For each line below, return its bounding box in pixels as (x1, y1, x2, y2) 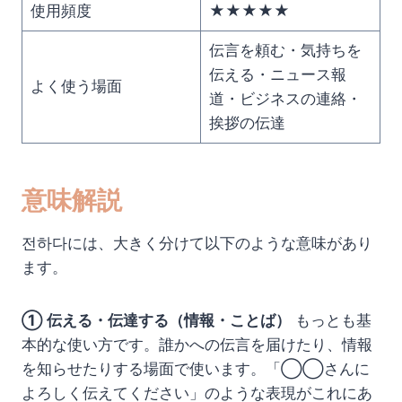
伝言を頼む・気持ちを (208, 41, 362, 60)
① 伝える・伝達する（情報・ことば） (22, 311, 291, 330)
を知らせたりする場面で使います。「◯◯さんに (22, 360, 370, 379)
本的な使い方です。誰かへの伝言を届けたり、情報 (22, 336, 372, 354)
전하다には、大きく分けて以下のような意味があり (22, 234, 372, 253)
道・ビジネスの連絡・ (208, 90, 362, 109)
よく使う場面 (30, 77, 122, 96)
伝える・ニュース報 (208, 66, 346, 84)
